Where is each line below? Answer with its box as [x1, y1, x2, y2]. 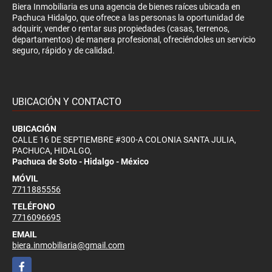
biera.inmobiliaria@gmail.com [12, 240, 124, 250]
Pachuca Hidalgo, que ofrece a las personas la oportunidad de [12, 12, 244, 22]
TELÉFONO [12, 201, 55, 211]
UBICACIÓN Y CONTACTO [12, 95, 121, 107]
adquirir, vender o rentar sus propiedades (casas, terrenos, [12, 23, 229, 33]
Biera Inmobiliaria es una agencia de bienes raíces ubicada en [12, 1, 240, 12]
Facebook [12, 257, 49, 268]
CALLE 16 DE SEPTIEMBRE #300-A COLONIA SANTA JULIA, [12, 134, 236, 144]
